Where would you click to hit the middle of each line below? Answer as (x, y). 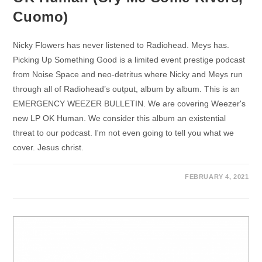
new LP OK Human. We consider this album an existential (120, 118)
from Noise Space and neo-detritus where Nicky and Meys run (128, 74)
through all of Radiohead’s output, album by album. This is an (127, 89)
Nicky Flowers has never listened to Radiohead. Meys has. (121, 45)
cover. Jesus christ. (49, 147)
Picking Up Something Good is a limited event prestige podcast (129, 59)
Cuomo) (41, 16)
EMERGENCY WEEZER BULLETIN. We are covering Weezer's (130, 103)
